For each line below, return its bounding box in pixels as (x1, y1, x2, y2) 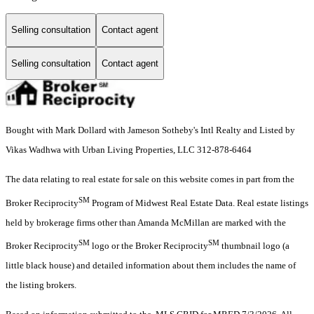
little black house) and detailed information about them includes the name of (6, 260, 296, 271)
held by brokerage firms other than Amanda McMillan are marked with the (6, 217, 286, 228)
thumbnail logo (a (219, 240, 289, 252)
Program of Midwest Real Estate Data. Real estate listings (90, 197, 308, 208)
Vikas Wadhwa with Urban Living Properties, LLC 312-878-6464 (6, 144, 252, 156)
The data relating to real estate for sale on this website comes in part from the (6, 174, 294, 185)
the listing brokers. (6, 280, 76, 291)
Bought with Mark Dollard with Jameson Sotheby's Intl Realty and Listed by (6, 125, 295, 136)
